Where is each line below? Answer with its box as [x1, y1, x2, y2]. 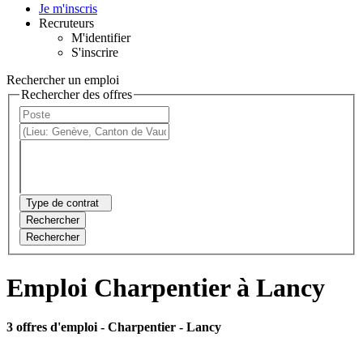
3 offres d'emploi [6, 320, 100, 335]
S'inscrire [71, 45, 118, 59]
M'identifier [71, 30, 130, 45]
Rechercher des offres [21, 87, 132, 101]
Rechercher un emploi [6, 72, 119, 87]
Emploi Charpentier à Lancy [6, 272, 325, 302]
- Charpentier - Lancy [100, 320, 221, 335]
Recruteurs [39, 15, 94, 30]
